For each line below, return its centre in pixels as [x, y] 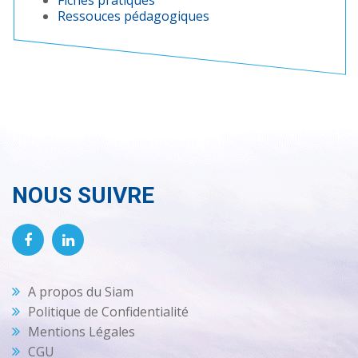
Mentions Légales [82, 331]
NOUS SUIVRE [83, 195]
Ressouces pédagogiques [133, 16]
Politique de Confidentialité [108, 311]
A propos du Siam [81, 291]
